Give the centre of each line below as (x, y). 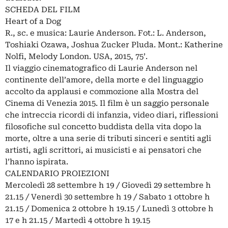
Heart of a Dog (33, 21)
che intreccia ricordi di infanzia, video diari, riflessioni (112, 115)
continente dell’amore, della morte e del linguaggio (104, 80)
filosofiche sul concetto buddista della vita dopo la (103, 127)
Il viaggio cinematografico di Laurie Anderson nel (101, 68)
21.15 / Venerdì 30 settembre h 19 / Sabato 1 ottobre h (107, 197)
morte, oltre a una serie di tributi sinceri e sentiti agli (108, 138)
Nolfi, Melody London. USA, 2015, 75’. (76, 56)
